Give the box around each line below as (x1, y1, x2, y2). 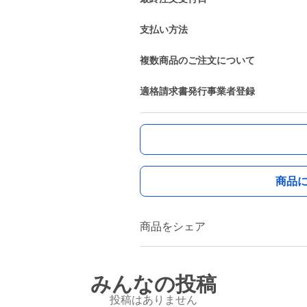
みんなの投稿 (90, 273, 217, 295)
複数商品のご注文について (140, 55, 255, 66)
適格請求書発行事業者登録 (140, 86, 255, 97)
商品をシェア (140, 221, 206, 232)
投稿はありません (110, 294, 197, 306)
